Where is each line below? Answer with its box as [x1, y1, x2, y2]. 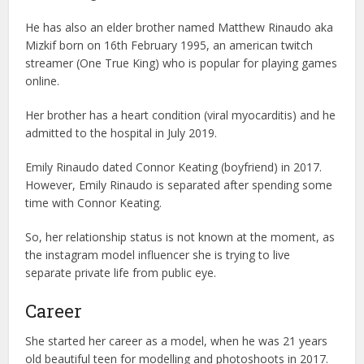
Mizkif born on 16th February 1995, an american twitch [25, 37, 314, 53]
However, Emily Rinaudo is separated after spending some [25, 177, 333, 193]
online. [25, 73, 60, 89]
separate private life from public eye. [25, 265, 217, 280]
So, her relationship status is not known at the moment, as [25, 229, 336, 245]
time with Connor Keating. [25, 195, 162, 210]
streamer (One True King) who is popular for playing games [25, 55, 338, 71]
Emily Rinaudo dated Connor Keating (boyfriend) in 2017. [25, 159, 323, 175]
